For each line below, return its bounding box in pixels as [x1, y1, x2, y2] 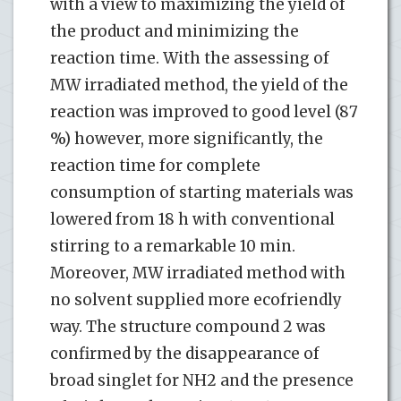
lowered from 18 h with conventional [50, 209, 335, 230]
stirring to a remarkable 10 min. [50, 236, 295, 257]
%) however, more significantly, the [50, 129, 323, 149]
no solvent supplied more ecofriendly [50, 290, 342, 311]
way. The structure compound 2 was [50, 317, 326, 337]
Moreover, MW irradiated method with [50, 263, 346, 284]
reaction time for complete [50, 156, 260, 176]
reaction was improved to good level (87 [50, 102, 358, 123]
